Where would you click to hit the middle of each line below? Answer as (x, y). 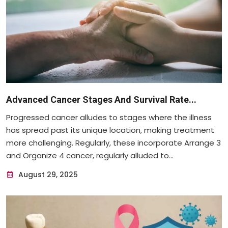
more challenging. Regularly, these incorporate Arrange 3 (113, 143)
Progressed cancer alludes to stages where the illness (109, 118)
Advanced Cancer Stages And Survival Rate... (101, 100)
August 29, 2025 (47, 175)
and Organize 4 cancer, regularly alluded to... (90, 156)
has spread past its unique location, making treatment (110, 130)
